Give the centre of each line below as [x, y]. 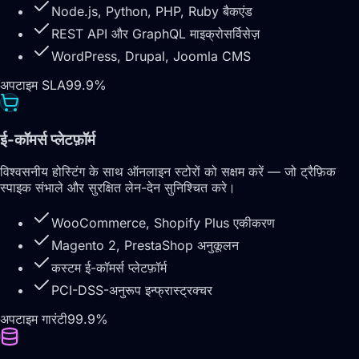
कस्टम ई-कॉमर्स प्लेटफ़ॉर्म [109, 268]
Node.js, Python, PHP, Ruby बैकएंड [152, 11]
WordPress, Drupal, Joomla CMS [151, 56]
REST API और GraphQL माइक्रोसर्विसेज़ [155, 33]
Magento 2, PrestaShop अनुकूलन [145, 246]
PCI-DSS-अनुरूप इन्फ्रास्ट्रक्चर [132, 290]
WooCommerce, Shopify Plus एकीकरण [163, 223]
